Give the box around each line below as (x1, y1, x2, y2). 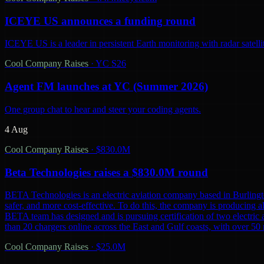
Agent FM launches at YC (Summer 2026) (5, 80, 208, 93)
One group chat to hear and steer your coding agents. (5, 104, 201, 114)
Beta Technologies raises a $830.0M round (5, 166, 208, 179)
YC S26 (95, 58, 126, 69)
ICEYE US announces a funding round (5, 14, 196, 27)
